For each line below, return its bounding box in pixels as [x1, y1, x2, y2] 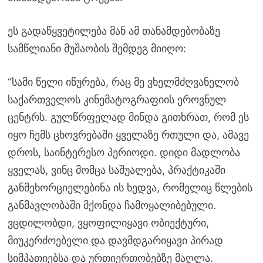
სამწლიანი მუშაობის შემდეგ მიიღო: [7, 42, 186, 55]
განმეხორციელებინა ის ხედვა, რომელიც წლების [7, 181, 252, 194]
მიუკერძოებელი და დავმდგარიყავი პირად [7, 234, 223, 247]
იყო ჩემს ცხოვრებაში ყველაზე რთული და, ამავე [7, 128, 249, 141]
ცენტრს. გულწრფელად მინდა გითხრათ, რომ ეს [7, 110, 249, 123]
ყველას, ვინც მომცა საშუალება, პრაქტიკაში [7, 163, 225, 176]
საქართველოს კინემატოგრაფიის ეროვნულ [7, 93, 226, 106]
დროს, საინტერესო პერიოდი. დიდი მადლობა [7, 146, 240, 159]
